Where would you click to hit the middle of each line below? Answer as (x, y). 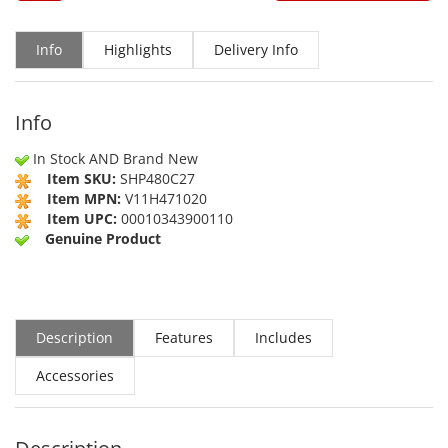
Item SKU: (81, 179)
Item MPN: (84, 199)
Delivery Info (256, 50)
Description (74, 338)
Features (184, 338)
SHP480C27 (157, 179)
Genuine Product (103, 239)
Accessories (75, 376)
